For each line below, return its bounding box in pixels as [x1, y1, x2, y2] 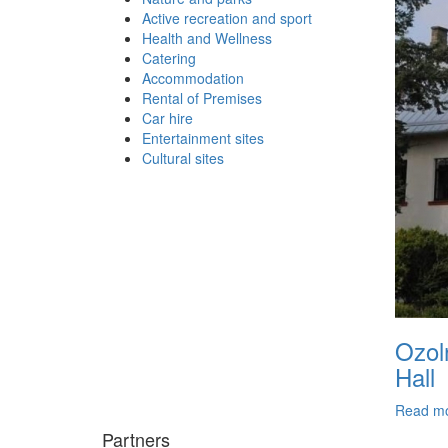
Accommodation [142, 68, 244, 89]
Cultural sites [142, 148, 224, 169]
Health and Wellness [142, 28, 272, 49]
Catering [142, 48, 196, 69]
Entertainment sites [142, 128, 264, 149]
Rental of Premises [142, 88, 262, 109]
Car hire [142, 108, 193, 129]
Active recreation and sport [142, 8, 312, 29]
